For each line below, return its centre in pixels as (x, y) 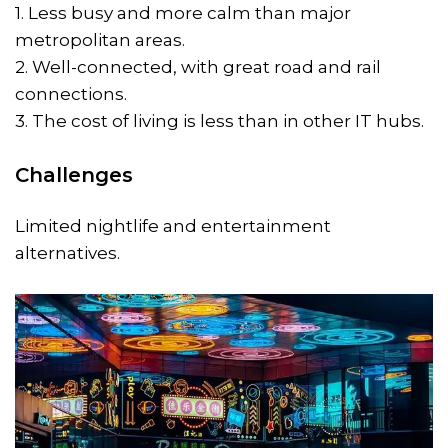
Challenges (74, 175)
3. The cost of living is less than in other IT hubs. (219, 121)
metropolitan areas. (100, 40)
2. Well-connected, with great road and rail (198, 67)
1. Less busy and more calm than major (183, 13)
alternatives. (67, 253)
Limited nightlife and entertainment (173, 226)
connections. (71, 94)
